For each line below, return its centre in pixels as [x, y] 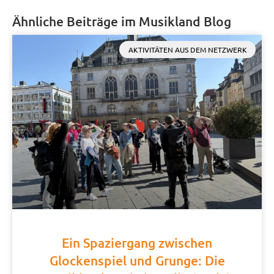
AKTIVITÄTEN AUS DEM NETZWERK [187, 49]
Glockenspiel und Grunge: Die [137, 261]
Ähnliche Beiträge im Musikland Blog [122, 21]
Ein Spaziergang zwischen [137, 243]
